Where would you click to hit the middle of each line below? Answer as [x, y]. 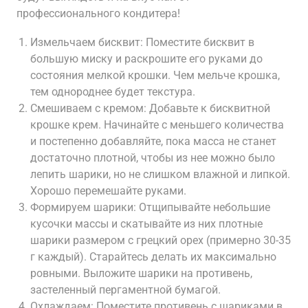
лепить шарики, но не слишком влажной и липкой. [160, 174]
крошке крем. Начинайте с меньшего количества [157, 125]
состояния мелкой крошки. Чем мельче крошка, [155, 75]
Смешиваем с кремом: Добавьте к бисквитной [150, 108]
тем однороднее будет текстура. [113, 92]
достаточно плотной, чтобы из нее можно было [153, 158]
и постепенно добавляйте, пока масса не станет [153, 141]
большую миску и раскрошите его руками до [146, 59]
